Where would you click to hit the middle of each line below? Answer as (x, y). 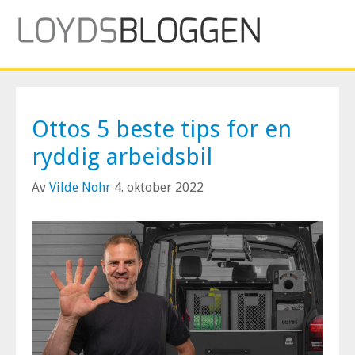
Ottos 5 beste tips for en (162, 129)
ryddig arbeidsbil (122, 157)
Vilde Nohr (80, 187)
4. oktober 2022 (157, 187)
